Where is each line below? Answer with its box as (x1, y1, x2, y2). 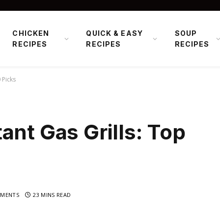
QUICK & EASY (86, 28, 143, 37)
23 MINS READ (33, 191, 71, 199)
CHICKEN (12, 28, 50, 37)
